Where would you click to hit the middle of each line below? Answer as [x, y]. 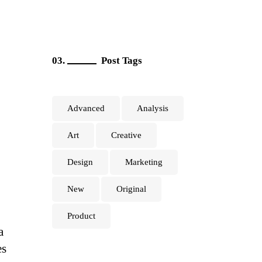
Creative [126, 135]
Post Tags [121, 61]
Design [80, 162]
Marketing [144, 162]
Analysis [152, 108]
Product [81, 216]
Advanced [86, 108]
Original [131, 189]
